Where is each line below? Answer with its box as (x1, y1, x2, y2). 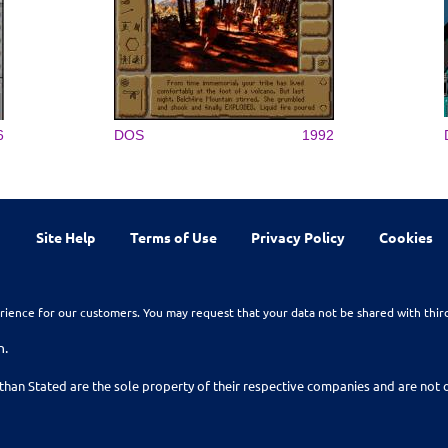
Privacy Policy (250, 227, 345, 246)
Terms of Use (129, 227, 217, 246)
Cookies (379, 227, 434, 246)
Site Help (36, 227, 96, 246)
